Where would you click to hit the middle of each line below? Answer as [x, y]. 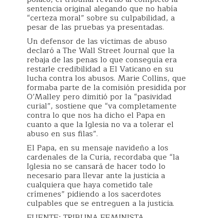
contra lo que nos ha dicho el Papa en [96, 115]
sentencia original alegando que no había [102, 9]
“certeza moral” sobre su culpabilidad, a [101, 18]
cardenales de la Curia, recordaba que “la [103, 157]
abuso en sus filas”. [62, 134]
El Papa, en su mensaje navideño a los [98, 148]
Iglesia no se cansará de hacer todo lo [96, 166]
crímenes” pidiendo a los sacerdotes [94, 194]
